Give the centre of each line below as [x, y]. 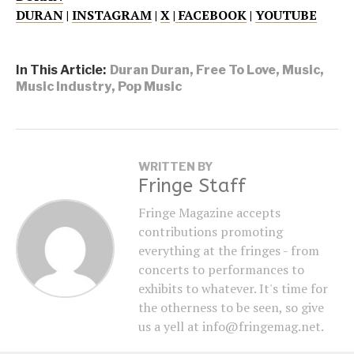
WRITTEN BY [175, 167]
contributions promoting [211, 232]
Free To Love [236, 70]
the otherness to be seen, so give [231, 308]
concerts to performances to [221, 270]
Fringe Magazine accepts [209, 213]
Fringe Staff [192, 186]
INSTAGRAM [112, 15]
